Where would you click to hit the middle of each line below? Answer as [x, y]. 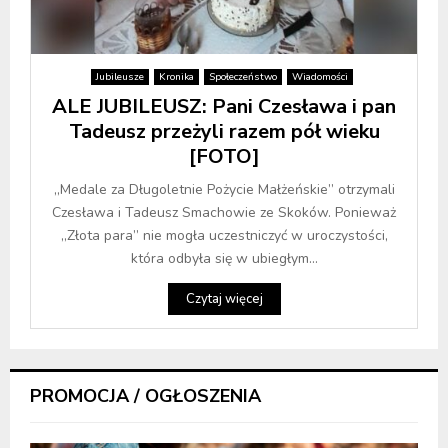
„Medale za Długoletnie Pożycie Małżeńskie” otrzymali [224, 190]
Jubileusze [119, 77]
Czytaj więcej [224, 299]
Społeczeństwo [242, 77]
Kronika [176, 77]
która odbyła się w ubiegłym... [224, 259]
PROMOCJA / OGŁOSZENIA [145, 396]
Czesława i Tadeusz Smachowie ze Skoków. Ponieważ [224, 213]
